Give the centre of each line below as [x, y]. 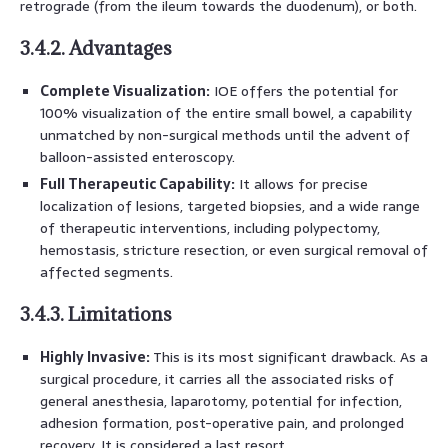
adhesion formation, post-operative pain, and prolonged [222, 422]
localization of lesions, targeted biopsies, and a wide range [230, 205]
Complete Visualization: [125, 90]
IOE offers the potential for [304, 90]
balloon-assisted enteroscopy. [137, 156]
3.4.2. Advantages [96, 47]
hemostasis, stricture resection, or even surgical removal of [234, 249]
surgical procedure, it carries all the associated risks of [217, 378]
